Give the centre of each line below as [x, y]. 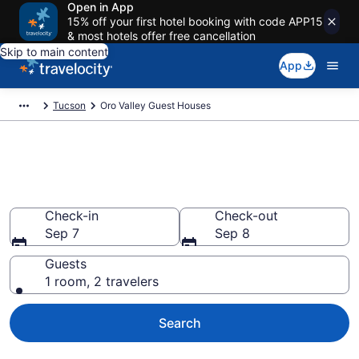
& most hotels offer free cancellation [161, 36]
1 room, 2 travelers [102, 281]
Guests [66, 264]
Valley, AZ [63, 195]
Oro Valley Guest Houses [155, 105]
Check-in [72, 216]
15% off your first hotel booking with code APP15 [195, 21]
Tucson [69, 105]
